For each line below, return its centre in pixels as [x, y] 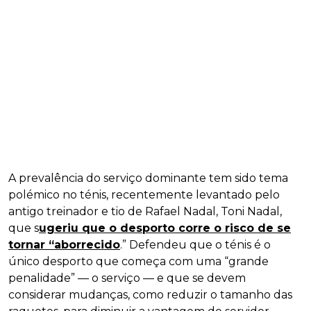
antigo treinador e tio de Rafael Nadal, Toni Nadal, [145, 211]
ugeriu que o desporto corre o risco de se [165, 228]
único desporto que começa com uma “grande [138, 261]
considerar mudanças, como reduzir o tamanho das [150, 294]
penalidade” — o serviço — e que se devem [127, 278]
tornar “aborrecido [64, 244]
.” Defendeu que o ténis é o [195, 244]
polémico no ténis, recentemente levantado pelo [144, 194]
